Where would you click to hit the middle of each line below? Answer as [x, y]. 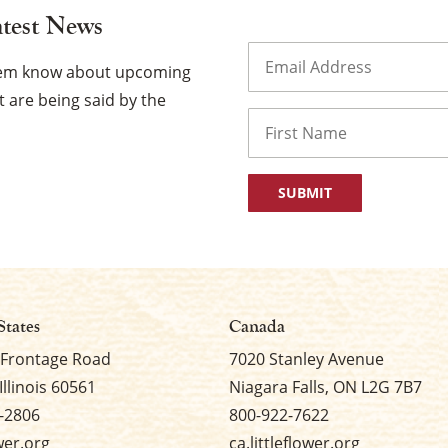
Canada [256, 326]
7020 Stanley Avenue [306, 359]
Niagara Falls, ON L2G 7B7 [325, 387]
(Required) [329, 50]
